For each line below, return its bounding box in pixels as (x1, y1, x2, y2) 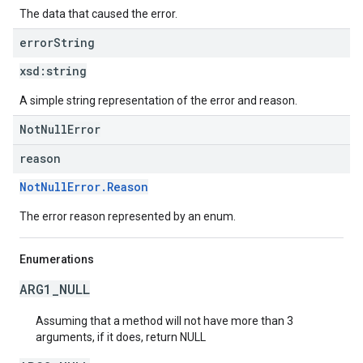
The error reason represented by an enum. (19, 210, 236, 223)
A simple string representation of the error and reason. (19, 94, 297, 107)
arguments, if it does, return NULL (36, 331, 206, 344)
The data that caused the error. (19, 7, 177, 20)
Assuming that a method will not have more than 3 (36, 314, 293, 327)
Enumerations (19, 253, 94, 266)
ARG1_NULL (19, 280, 90, 297)
